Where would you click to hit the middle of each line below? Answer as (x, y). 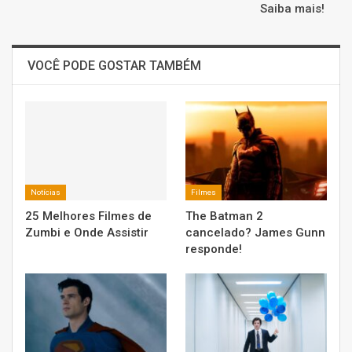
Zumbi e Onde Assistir (87, 233)
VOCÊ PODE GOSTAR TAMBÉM (114, 66)
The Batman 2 (224, 216)
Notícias (46, 192)
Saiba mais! (292, 9)
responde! (214, 249)
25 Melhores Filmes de (88, 216)
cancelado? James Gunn (255, 233)
